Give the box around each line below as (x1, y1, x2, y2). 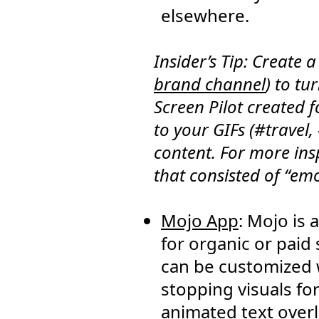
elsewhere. (161, 4, 249, 27)
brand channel (154, 72, 266, 95)
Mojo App (161, 209, 239, 232)
